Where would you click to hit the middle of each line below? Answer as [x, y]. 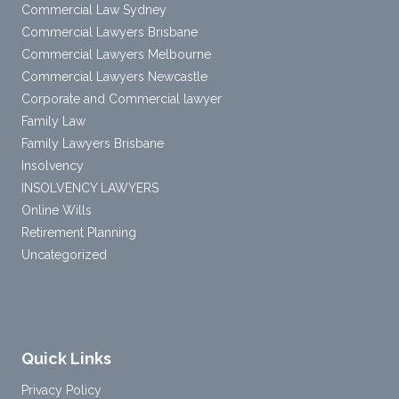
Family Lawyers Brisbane [93, 143]
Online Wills [57, 210]
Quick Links [66, 358]
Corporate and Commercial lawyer [122, 98]
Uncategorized [64, 254]
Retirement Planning [79, 232]
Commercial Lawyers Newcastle [114, 76]
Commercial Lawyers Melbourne [116, 54]
